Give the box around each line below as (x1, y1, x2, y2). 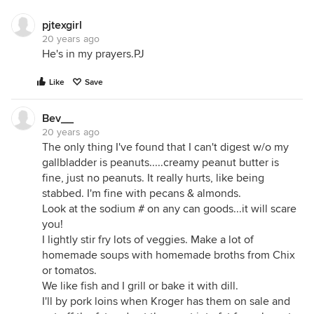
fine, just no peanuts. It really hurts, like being (42, 171, 264, 185)
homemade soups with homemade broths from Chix (42, 248, 295, 262)
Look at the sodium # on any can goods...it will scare (42, 202, 296, 216)
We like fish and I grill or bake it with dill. (42, 279, 238, 293)
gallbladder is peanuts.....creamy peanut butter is (42, 156, 279, 170)
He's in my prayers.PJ (42, 47, 144, 61)
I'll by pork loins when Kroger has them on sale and (42, 294, 290, 308)
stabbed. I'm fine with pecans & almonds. (42, 186, 241, 200)
